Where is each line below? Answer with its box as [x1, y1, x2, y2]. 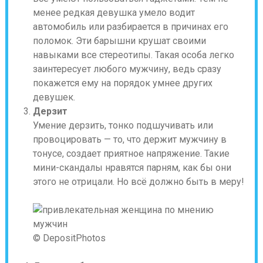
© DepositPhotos [32, 232, 106, 244]
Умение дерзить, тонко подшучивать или [32, 120, 213, 131]
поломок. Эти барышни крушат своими [32, 35, 206, 46]
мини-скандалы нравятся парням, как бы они [32, 162, 231, 173]
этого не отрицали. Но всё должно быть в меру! [32, 176, 244, 187]
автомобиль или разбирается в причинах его [32, 21, 228, 32]
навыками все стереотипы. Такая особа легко [32, 49, 234, 60]
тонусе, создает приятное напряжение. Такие [32, 148, 230, 159]
